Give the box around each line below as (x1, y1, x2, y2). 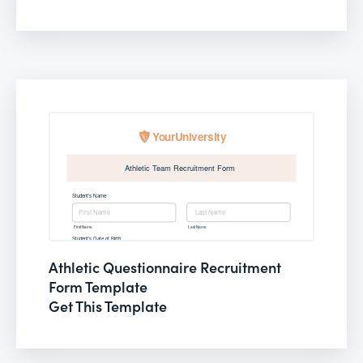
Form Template (49, 275, 147, 297)
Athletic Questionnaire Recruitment (49, 256, 281, 277)
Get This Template (49, 295, 167, 316)
